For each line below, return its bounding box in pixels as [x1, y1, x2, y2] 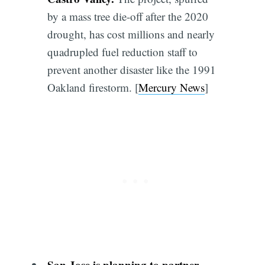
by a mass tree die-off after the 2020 [47, 8, 208, 24]
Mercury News [138, 79, 205, 95]
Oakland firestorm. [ [47, 79, 138, 95]
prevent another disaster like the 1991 [47, 62, 216, 77]
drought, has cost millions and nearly [47, 26, 215, 41]
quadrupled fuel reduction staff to [47, 44, 198, 59]
